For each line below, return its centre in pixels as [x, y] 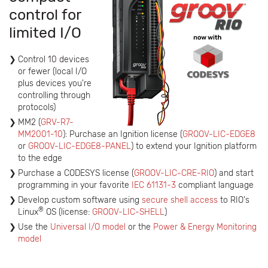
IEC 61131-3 [154, 185]
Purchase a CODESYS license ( [76, 173]
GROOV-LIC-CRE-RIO [174, 173]
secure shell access [180, 200]
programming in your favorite [75, 185]
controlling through [54, 95]
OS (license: [68, 212]
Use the [34, 227]
